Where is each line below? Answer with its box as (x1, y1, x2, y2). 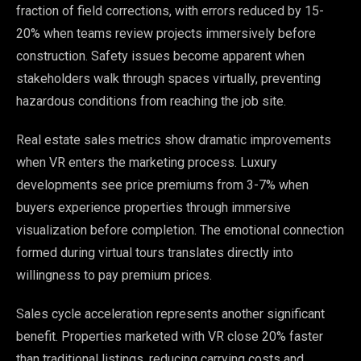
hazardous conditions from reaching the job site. (16, 93, 286, 109)
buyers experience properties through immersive (16, 199, 291, 215)
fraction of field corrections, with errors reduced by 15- (16, 2, 324, 19)
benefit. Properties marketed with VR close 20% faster (16, 328, 323, 344)
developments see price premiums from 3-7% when (16, 176, 309, 193)
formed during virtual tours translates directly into (16, 244, 293, 260)
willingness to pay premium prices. (16, 267, 212, 283)
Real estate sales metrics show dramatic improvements (16, 131, 331, 147)
